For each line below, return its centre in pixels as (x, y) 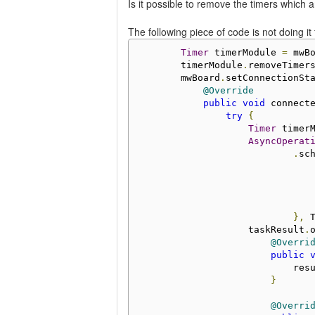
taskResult (220, 229)
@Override (228, 90)
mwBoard (178, 77)
